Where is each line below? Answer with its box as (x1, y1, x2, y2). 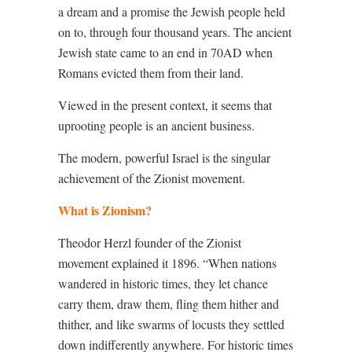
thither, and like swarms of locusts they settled (58, 316, 284, 332)
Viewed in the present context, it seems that (58, 97, 272, 113)
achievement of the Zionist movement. (58, 170, 245, 186)
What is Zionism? (58, 201, 152, 219)
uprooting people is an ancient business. (58, 117, 255, 134)
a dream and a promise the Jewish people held (58, 3, 285, 20)
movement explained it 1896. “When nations (58, 255, 277, 271)
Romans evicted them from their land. (58, 64, 244, 81)
